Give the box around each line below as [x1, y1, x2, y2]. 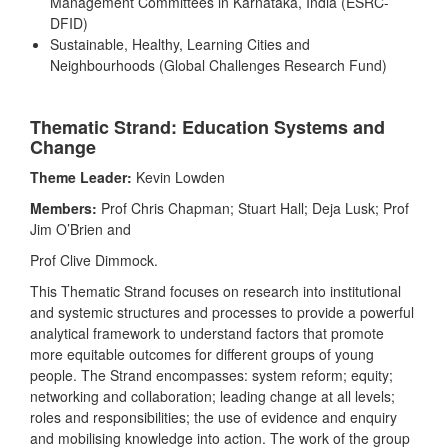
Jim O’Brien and [30, 219, 131, 240]
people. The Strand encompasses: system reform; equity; [30, 365, 393, 386]
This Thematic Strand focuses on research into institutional [30, 281, 401, 302]
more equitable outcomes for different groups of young [30, 344, 374, 365]
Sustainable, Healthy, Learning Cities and [50, 34, 310, 55]
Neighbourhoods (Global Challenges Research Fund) [50, 55, 387, 76]
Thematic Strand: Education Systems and [30, 114, 385, 141]
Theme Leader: [30, 167, 136, 188]
